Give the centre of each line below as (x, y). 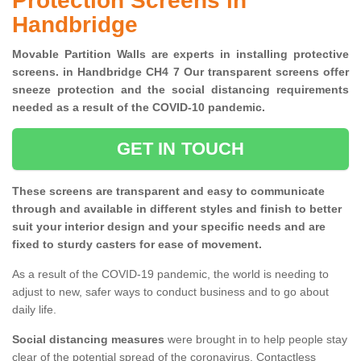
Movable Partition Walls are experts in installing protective (180, 54)
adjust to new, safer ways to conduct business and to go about (170, 292)
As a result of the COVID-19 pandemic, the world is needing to (170, 274)
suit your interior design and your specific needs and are (169, 227)
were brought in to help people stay (256, 340)
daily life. (34, 310)
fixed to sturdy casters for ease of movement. (137, 245)
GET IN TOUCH (180, 149)
